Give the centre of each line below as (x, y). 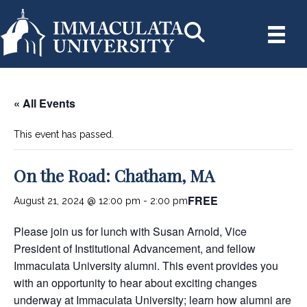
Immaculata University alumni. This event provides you (146, 265)
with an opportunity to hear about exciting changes (135, 282)
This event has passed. (64, 134)
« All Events (45, 103)
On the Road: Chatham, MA (114, 175)
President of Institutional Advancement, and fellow (135, 248)
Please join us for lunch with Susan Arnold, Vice (130, 231)
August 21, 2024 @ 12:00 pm (77, 200)
